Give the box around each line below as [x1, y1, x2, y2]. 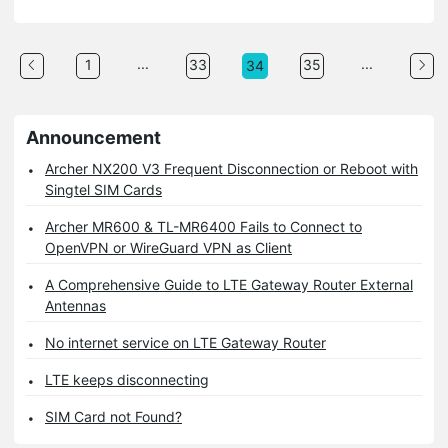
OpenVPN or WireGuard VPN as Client [45, 238, 292, 256]
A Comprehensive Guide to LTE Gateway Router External [45, 275, 413, 293]
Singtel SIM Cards [45, 180, 162, 198]
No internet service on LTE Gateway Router [45, 333, 326, 351]
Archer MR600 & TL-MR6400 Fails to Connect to [45, 217, 362, 235]
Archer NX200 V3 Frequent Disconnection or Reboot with [45, 159, 418, 177]
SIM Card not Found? [45, 407, 182, 425]
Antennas [45, 296, 106, 314]
